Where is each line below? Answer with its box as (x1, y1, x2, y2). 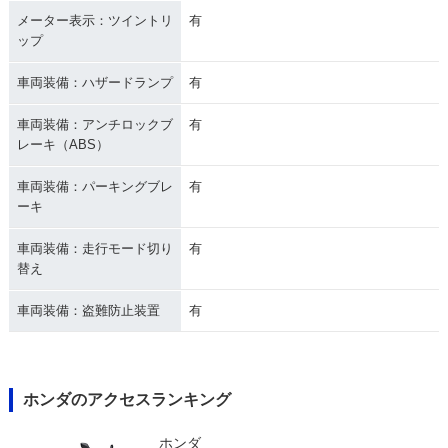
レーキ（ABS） (16, 136, 109, 152)
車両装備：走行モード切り (16, 240, 173, 256)
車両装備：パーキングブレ (16, 178, 173, 194)
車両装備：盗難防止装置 (16, 302, 160, 318)
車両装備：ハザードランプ (16, 74, 173, 90)
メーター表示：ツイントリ (16, 12, 173, 28)
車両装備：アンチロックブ (16, 116, 173, 132)
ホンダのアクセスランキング (22, 390, 231, 408)
